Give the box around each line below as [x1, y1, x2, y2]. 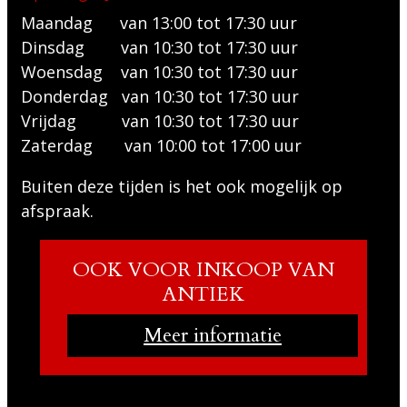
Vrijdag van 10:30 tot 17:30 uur [21, 109, 299, 132]
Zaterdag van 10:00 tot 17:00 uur [21, 134, 302, 156]
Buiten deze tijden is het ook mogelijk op [21, 174, 342, 197]
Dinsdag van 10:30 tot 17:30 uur [21, 35, 298, 58]
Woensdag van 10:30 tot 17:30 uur [21, 60, 298, 83]
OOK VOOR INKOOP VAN [73, 255, 334, 283]
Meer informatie [144, 321, 282, 349]
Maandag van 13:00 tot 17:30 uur [21, 11, 297, 34]
